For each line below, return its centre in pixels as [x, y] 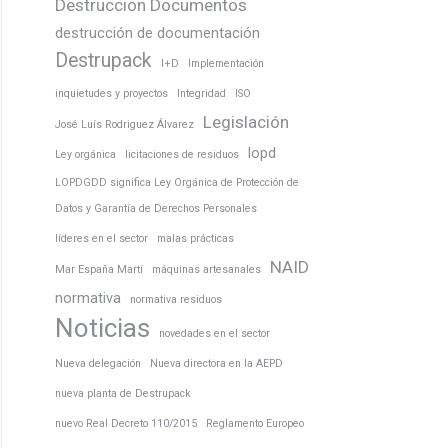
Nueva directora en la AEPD [216, 363]
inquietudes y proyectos [111, 93]
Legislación [246, 122]
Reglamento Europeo [255, 423]
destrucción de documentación [157, 33]
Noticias [102, 328]
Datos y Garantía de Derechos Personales [156, 208]
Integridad [201, 93]
